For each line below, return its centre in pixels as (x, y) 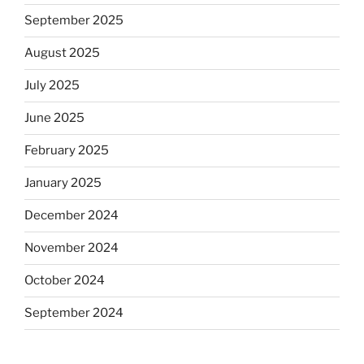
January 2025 (63, 183)
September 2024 (74, 313)
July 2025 (52, 86)
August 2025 (62, 53)
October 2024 (65, 281)
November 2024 (71, 248)
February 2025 (67, 151)
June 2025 (54, 118)
